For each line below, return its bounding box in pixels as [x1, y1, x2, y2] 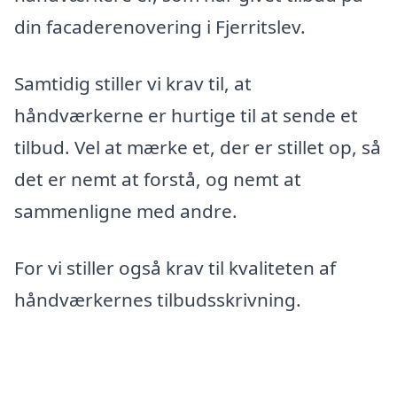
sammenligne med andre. [14, 198, 237, 224]
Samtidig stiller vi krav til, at [14, 71, 252, 97]
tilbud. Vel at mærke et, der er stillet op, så [14, 135, 381, 160]
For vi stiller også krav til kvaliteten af [14, 254, 336, 280]
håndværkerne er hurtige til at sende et [14, 103, 358, 128]
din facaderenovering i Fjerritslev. [14, 14, 306, 40]
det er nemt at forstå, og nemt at [14, 167, 301, 192]
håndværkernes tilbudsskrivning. [14, 286, 301, 312]
